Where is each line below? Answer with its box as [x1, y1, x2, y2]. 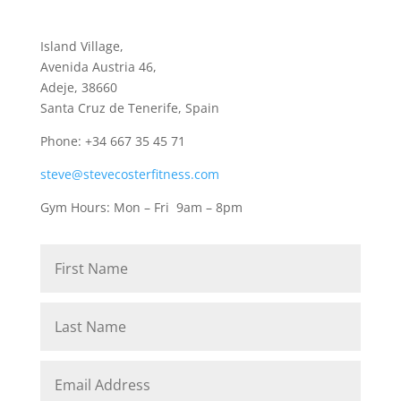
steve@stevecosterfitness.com [39, 165, 219, 183]
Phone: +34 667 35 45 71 [39, 132, 185, 149]
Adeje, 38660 [39, 78, 117, 96]
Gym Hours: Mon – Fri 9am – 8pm [39, 198, 246, 216]
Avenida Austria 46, [39, 57, 157, 75]
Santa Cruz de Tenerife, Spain [39, 98, 219, 116]
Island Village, [39, 37, 124, 55]
